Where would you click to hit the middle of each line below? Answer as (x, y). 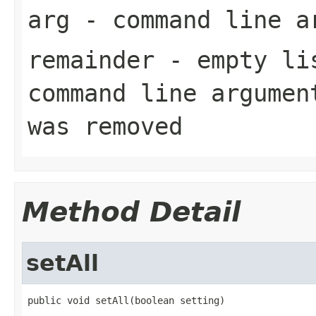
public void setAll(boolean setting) (126, 300)
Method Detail (131, 212)
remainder (91, 60)
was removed (105, 126)
